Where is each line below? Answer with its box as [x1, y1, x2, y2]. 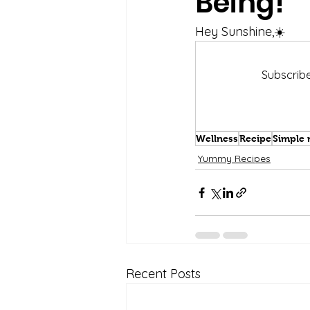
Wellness [196, 133, 238, 144]
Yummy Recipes [198, 152, 271, 165]
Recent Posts [126, 266, 201, 282]
